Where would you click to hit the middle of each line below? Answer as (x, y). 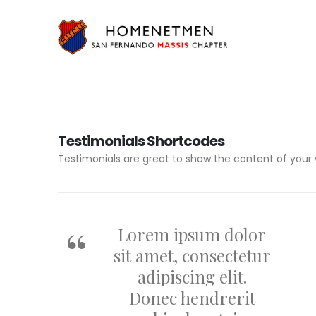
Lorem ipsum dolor (192, 234)
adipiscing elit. (192, 276)
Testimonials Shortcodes (141, 141)
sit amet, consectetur (192, 255)
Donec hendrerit (192, 297)
